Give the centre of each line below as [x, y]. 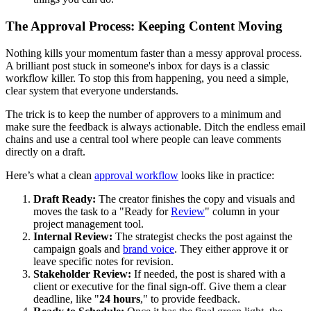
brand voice [149, 249]
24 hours [120, 299]
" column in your [242, 211]
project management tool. [89, 224]
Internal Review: [73, 236]
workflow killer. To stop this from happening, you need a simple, [147, 78]
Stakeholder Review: [82, 274]
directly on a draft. [45, 151]
